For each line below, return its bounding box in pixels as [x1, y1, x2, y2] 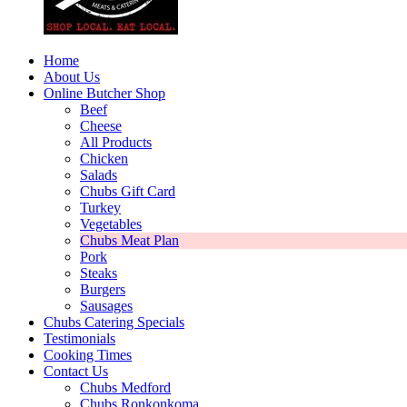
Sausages [80, 298, 133, 314]
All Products [80, 134, 152, 151]
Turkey [80, 200, 121, 216]
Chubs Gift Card [80, 184, 175, 200]
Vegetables [80, 216, 142, 233]
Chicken [80, 151, 128, 167]
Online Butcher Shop [44, 85, 165, 102]
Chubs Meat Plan [80, 233, 179, 249]
